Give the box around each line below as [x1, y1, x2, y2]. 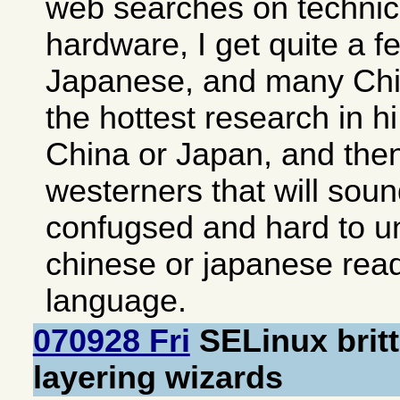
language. [46, 282, 187, 319]
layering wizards [32, 359, 283, 396]
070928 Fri [32, 322, 190, 359]
